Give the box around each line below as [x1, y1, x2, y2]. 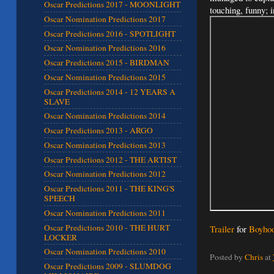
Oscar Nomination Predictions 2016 [44, 42, 166, 54]
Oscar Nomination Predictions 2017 [44, 13, 166, 24]
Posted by [210, 251, 245, 262]
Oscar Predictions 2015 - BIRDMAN [44, 57, 169, 68]
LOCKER [44, 231, 77, 243]
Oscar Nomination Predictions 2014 [44, 110, 166, 122]
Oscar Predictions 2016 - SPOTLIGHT [44, 28, 176, 39]
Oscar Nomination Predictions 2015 [44, 71, 166, 83]
